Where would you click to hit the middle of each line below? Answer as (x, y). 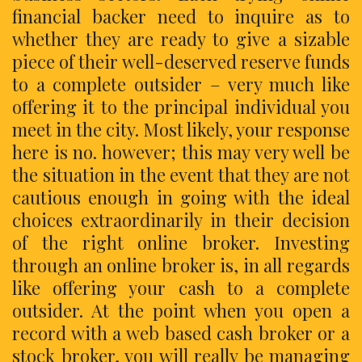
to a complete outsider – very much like (181, 84)
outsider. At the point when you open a (181, 310)
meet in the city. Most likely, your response (181, 129)
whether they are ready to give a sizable (181, 38)
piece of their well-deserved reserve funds (181, 61)
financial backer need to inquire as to (181, 16)
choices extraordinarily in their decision (181, 219)
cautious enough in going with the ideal (181, 197)
